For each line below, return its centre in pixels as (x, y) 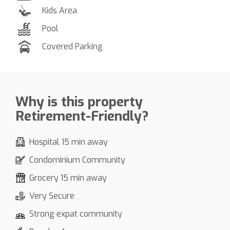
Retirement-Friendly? (82, 116)
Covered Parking (72, 46)
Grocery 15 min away (68, 178)
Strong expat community (76, 214)
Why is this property (79, 102)
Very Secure (52, 196)
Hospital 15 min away (69, 142)
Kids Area (60, 10)
